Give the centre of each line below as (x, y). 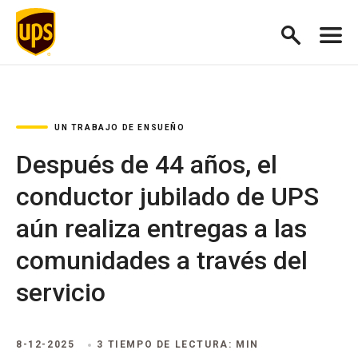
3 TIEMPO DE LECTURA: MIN (178, 344)
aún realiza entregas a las (161, 229)
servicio (61, 292)
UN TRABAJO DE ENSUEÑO (120, 127)
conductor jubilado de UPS (167, 197)
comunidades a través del (162, 261)
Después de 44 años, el (147, 165)
